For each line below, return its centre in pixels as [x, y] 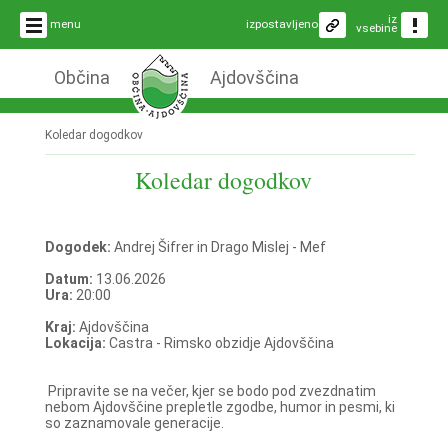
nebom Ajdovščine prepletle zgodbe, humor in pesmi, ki [219, 406]
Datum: [70, 278]
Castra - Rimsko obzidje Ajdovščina [221, 342]
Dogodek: [79, 246]
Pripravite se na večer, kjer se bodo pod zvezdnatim [210, 390]
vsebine [376, 28]
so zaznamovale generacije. [134, 422]
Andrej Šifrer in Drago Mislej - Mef [219, 246]
